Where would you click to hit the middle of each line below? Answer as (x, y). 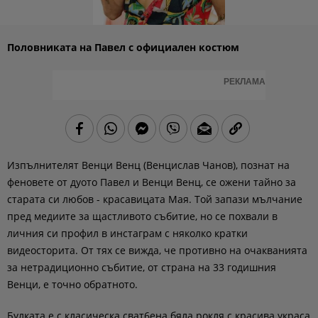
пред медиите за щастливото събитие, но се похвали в (142, 216)
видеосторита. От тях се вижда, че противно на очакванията (157, 250)
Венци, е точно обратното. (72, 284)
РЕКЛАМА (245, 82)
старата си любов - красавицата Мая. (99, 199)
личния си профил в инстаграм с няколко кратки (127, 233)
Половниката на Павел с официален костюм (123, 47)
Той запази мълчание (247, 199)
